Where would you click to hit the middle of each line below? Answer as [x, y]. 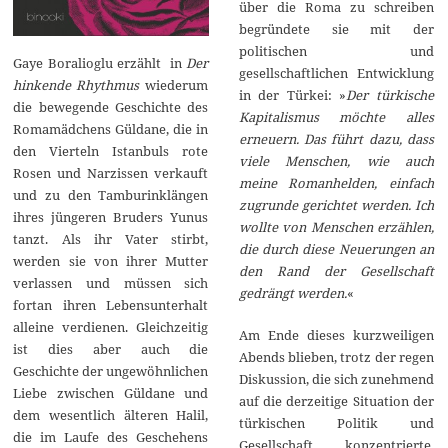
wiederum [174, 85]
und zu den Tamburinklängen [111, 195]
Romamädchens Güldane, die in [111, 129]
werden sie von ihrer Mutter [111, 261]
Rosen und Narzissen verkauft [111, 173]
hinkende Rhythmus [76, 85]
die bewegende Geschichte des [111, 107]
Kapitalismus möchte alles [336, 117]
